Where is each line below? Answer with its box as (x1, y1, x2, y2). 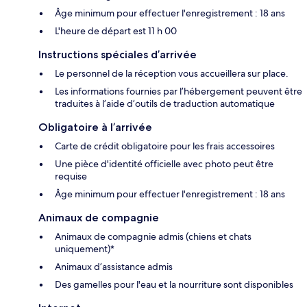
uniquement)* (55, 242, 114, 255)
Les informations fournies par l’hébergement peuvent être (55, 84, 302, 97)
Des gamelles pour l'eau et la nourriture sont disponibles (55, 278, 293, 291)
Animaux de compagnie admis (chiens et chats (55, 230, 251, 243)
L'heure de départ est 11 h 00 (55, 24, 177, 37)
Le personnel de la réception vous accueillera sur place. (55, 66, 288, 79)
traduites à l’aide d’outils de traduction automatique (55, 97, 275, 110)
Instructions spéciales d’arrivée (38, 47, 197, 61)
